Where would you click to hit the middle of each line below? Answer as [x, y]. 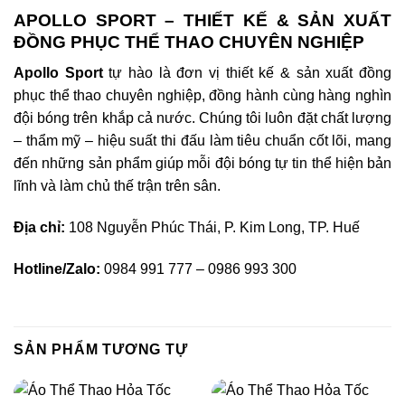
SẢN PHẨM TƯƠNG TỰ [101, 349]
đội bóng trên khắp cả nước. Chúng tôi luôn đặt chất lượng [202, 118]
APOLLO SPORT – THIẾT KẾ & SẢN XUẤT [202, 20]
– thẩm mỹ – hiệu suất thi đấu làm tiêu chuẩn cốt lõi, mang [202, 141]
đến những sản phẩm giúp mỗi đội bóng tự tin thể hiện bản [202, 164]
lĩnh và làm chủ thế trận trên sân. [117, 186]
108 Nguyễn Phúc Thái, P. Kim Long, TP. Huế [212, 228]
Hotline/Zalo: [57, 268]
